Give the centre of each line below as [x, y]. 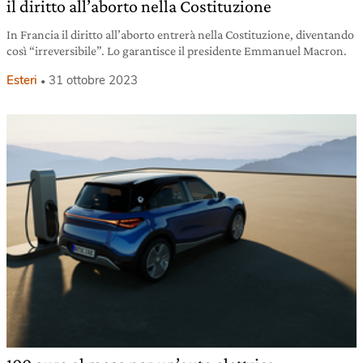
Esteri [22, 81]
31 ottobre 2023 [93, 81]
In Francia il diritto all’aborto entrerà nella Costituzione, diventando [180, 35]
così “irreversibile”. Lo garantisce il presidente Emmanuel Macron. [177, 51]
